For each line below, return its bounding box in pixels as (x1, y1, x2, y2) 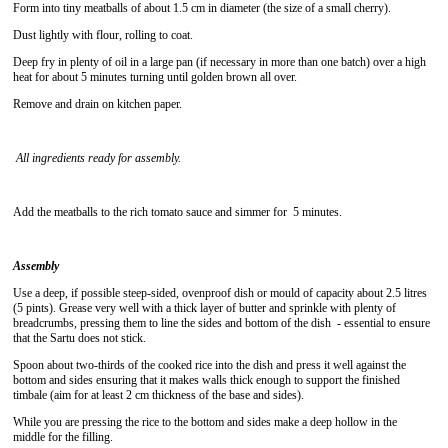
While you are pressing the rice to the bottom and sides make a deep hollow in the (13, 415, 397, 429)
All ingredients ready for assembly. (16, 151, 181, 165)
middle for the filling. (13, 430, 113, 444)
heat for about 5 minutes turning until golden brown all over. (13, 70, 297, 84)
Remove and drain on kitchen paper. (13, 97, 182, 111)
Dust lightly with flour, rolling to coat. (13, 28, 193, 42)
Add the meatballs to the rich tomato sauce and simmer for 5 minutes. (13, 205, 342, 219)
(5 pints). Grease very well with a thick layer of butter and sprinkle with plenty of (13, 301, 396, 315)
